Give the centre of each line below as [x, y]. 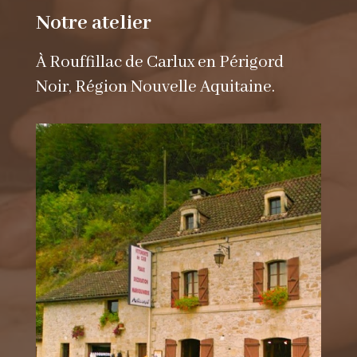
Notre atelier [93, 24]
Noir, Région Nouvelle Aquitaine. [155, 88]
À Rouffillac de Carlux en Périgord [159, 63]
